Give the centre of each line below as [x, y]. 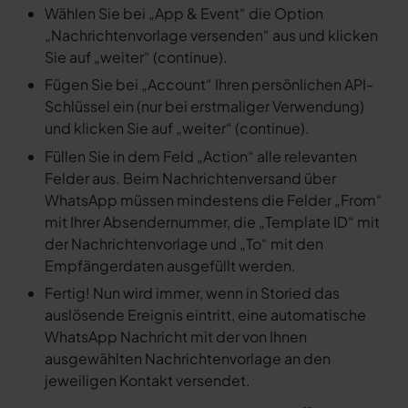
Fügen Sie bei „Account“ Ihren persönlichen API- [209, 85]
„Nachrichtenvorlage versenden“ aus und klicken [211, 36]
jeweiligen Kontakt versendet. [147, 381]
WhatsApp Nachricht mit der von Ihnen [175, 337]
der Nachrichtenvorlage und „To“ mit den [184, 243]
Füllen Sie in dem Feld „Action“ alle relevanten [200, 156]
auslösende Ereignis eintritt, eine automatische [205, 315]
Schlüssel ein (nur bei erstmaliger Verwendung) [204, 107]
